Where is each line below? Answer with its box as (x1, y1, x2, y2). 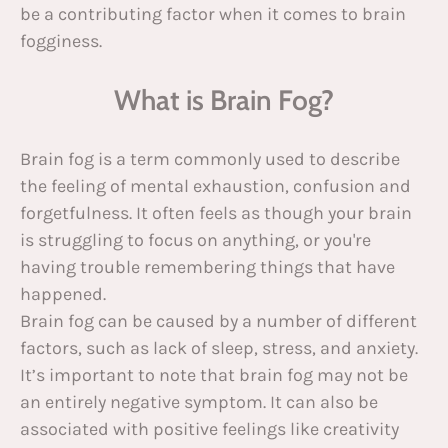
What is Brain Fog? (114, 82, 334, 117)
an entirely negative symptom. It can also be (20, 390, 378, 413)
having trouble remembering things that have (20, 255, 395, 278)
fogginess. (20, 29, 102, 52)
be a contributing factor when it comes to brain (20, 2, 406, 25)
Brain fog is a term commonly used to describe (20, 147, 400, 170)
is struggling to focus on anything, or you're (20, 228, 371, 251)
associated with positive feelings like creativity (20, 417, 399, 440)
